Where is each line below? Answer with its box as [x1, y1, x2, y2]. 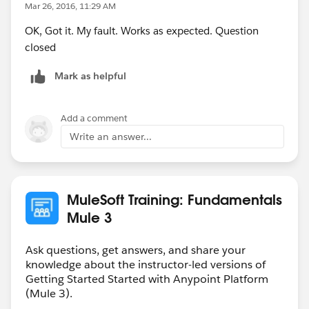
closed [25, 40, 56, 54]
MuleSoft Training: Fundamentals [67, 190, 282, 208]
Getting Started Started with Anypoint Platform [26, 271, 268, 286]
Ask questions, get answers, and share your [26, 242, 246, 257]
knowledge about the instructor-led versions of [26, 257, 266, 272]
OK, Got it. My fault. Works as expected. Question [25, 23, 259, 37]
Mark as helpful [54, 69, 126, 82]
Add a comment [61, 112, 128, 124]
